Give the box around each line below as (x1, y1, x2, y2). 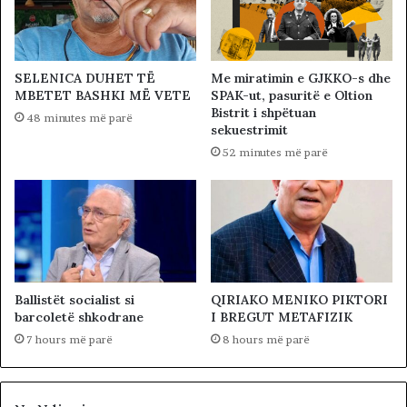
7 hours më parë (26, 333, 113, 347)
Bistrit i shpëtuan (211, 104, 316, 122)
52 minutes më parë (223, 145, 328, 160)
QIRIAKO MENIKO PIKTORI (211, 292, 388, 309)
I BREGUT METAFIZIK (211, 309, 352, 326)
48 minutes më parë (26, 111, 133, 125)
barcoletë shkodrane (15, 309, 144, 326)
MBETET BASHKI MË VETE (15, 87, 191, 104)
